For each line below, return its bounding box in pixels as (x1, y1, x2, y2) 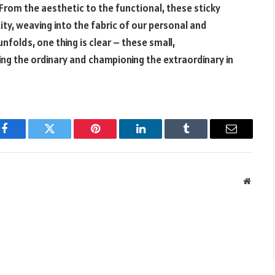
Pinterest (94, 132, 133, 143)
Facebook (3, 132, 47, 143)
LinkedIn (139, 132, 180, 143)
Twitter (48, 132, 81, 143)
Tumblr (185, 132, 218, 143)
